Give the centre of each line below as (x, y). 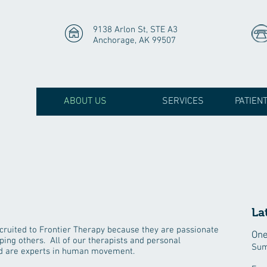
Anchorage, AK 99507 (134, 41)
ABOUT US (85, 101)
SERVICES (183, 101)
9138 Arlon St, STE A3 (135, 30)
